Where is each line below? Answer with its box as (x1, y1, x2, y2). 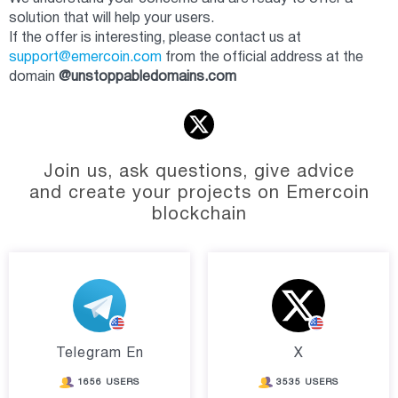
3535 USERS (276, 378, 338, 386)
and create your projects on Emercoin (28, 185, 370, 202)
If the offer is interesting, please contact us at (9, 31, 301, 44)
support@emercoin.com (9, 51, 162, 64)
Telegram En (55, 346, 144, 360)
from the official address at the (162, 51, 363, 64)
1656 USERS (77, 378, 139, 386)
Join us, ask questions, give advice (44, 163, 354, 180)
